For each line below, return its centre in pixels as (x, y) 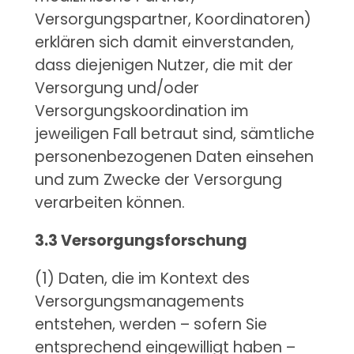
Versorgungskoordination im (141, 111)
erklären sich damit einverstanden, (164, 42)
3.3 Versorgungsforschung (141, 240)
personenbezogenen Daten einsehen (174, 156)
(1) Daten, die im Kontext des (142, 279)
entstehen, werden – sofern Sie (151, 325)
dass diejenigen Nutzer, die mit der (164, 65)
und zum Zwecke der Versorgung (158, 179)
